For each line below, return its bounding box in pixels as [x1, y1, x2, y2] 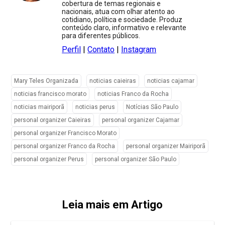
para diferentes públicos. [62, 32, 141, 40]
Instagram [121, 45, 157, 55]
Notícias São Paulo [126, 103, 179, 111]
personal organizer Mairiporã [126, 143, 206, 150]
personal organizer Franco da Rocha [14, 143, 116, 150]
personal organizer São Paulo [95, 156, 177, 163]
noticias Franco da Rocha [97, 90, 169, 98]
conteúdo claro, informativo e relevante [62, 24, 187, 32]
